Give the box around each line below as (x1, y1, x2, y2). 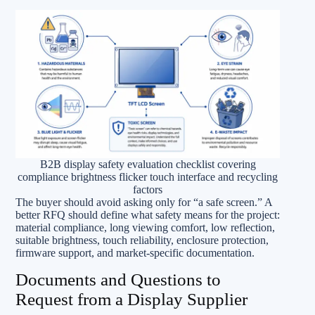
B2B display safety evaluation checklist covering (39, 158, 256, 170)
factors (133, 184, 162, 195)
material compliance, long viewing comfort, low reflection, (15, 221, 275, 233)
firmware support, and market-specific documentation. (15, 247, 255, 259)
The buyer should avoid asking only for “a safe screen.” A (15, 196, 272, 208)
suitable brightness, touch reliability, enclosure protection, (15, 234, 269, 246)
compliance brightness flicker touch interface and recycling (18, 171, 278, 183)
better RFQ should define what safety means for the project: (15, 209, 280, 221)
